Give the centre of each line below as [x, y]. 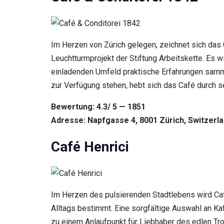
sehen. [26, 20]
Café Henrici [90, 147]
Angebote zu [36, 11]
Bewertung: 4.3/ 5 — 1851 [99, 106]
